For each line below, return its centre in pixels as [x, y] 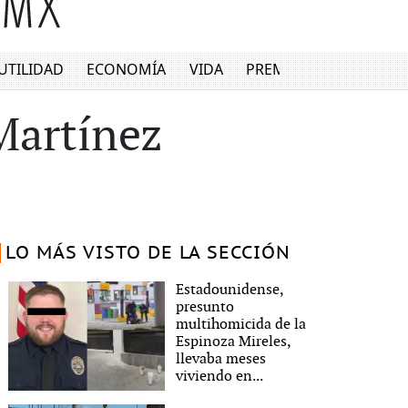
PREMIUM [281, 70]
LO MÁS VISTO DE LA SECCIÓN [148, 253]
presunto [205, 307]
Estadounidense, [230, 290]
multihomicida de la [241, 325]
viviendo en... [220, 377]
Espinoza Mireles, [234, 342]
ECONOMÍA [127, 70]
